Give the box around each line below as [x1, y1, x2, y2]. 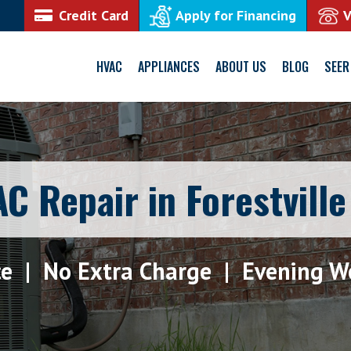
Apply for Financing [175, 6, 296, 24]
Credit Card [59, 6, 128, 24]
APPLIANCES [138, 57, 200, 76]
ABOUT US [215, 57, 266, 76]
